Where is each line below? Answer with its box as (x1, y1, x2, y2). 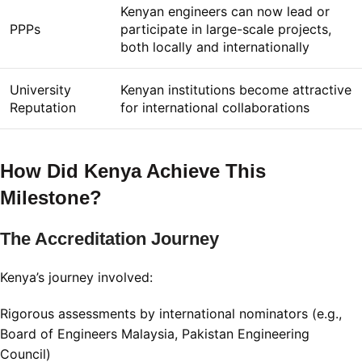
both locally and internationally (120, 39, 309, 56)
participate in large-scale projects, (120, 21, 331, 38)
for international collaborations (120, 99, 309, 116)
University (10, 82, 71, 99)
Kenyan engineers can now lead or (120, 3, 330, 20)
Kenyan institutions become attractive (120, 82, 351, 99)
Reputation (10, 99, 76, 116)
